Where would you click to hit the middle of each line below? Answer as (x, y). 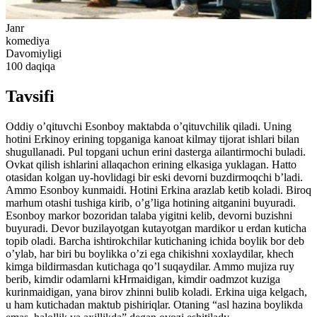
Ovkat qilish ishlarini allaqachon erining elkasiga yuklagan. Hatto (151, 164)
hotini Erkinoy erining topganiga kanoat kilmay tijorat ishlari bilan (152, 139)
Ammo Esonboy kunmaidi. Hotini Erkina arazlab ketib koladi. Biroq (158, 190)
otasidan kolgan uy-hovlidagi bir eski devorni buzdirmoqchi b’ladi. (154, 177)
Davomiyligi (34, 53)
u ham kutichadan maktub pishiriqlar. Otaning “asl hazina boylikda (154, 304)
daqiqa (40, 66)
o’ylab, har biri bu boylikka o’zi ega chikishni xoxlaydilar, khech (150, 253)
